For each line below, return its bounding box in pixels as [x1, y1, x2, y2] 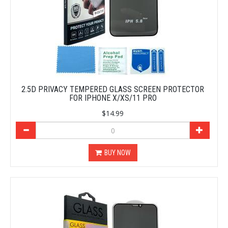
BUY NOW [104, 149, 131, 157]
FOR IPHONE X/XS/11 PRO [69, 93, 157, 103]
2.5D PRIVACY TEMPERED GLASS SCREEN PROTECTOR [21, 84, 204, 95]
